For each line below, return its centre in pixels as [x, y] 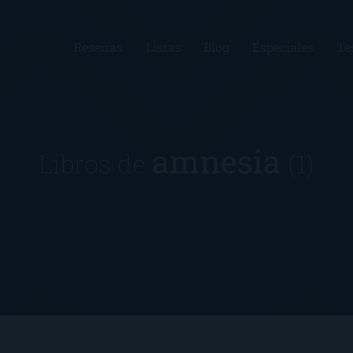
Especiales [283, 47]
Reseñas [98, 47]
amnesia [220, 161]
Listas [163, 47]
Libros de [95, 163]
